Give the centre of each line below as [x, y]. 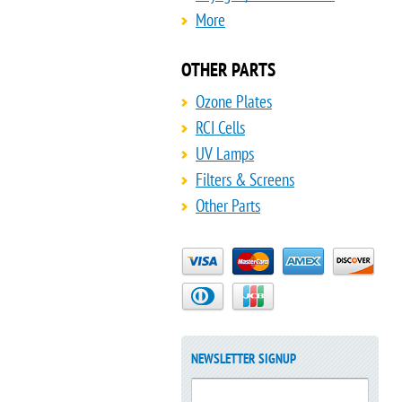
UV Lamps [225, 153]
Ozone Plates [234, 101]
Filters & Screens [245, 179]
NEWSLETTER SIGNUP [244, 358]
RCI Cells [220, 127]
